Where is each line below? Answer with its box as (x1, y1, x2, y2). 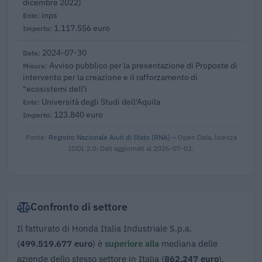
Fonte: (25, 132, 49, 142)
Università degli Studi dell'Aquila (42, 96, 160, 108)
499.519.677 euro (20, 237, 92, 250)
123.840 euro (54, 109, 103, 120)
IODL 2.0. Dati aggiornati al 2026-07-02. (68, 143, 194, 153)
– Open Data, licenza (170, 132, 237, 142)
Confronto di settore (30, 199, 128, 214)
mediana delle (159, 237, 218, 250)
